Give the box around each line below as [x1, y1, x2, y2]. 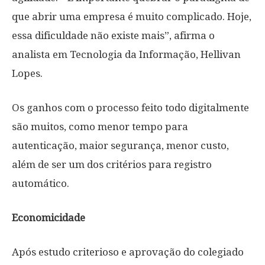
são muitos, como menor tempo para [12, 121, 188, 132]
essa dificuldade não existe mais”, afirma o [12, 30, 215, 41]
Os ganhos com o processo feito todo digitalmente [12, 102, 249, 114]
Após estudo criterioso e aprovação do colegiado [12, 246, 244, 258]
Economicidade [12, 212, 85, 224]
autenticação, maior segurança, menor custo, [12, 140, 229, 151]
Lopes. [12, 67, 43, 79]
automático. [12, 177, 69, 189]
